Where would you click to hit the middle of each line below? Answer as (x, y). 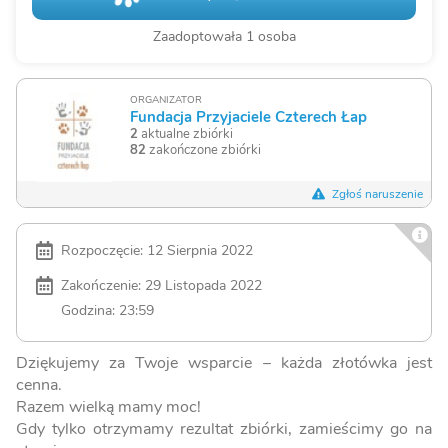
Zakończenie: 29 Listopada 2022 (161, 285)
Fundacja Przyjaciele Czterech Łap (248, 117)
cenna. (39, 385)
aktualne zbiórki (185, 134)
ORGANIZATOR (165, 100)
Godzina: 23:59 (107, 310)
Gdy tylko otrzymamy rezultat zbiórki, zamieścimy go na (224, 429)
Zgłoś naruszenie (375, 194)
